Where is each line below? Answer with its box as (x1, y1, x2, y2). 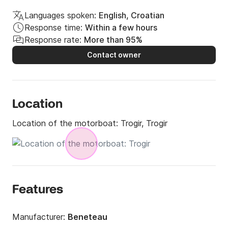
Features (12, 182, 63, 198)
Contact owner (87, 50, 141, 60)
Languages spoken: (24, 10, 96, 21)
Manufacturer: (12, 212, 68, 222)
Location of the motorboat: (12, 118, 121, 129)
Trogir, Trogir (121, 118, 167, 129)
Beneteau (68, 212, 107, 222)
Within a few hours (85, 22, 157, 33)
